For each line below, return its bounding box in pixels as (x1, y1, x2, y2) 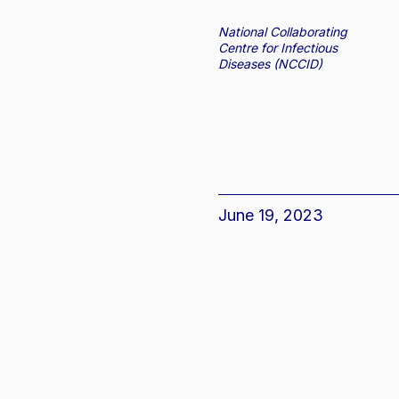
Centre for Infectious (218, 42, 338, 54)
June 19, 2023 (218, 208, 324, 224)
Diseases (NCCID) (218, 58, 323, 70)
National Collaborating (218, 26, 348, 38)
